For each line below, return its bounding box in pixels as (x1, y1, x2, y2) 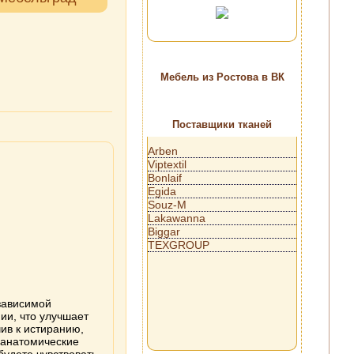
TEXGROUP (148, 239, 209, 251)
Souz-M (148, 198, 186, 211)
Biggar (148, 225, 180, 238)
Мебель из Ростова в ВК (160, 71, 284, 83)
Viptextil (148, 158, 186, 171)
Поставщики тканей (172, 119, 272, 130)
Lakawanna (148, 212, 205, 224)
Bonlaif (148, 171, 182, 184)
